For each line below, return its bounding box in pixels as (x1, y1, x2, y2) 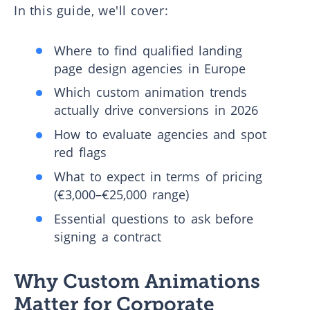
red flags (54, 144, 107, 161)
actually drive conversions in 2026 (54, 102, 259, 119)
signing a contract (54, 228, 162, 245)
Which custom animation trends (54, 84, 247, 101)
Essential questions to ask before (54, 210, 254, 227)
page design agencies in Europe (54, 60, 246, 77)
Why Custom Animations (14, 269, 260, 293)
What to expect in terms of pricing (54, 167, 263, 185)
